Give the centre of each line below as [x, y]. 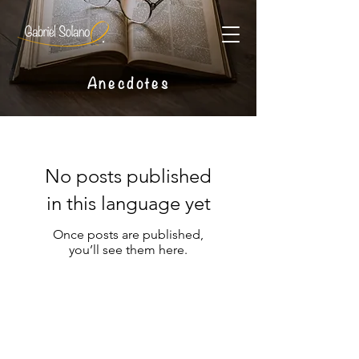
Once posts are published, [128, 234]
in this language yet [128, 203]
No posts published [128, 176]
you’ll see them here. [128, 250]
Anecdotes [129, 82]
